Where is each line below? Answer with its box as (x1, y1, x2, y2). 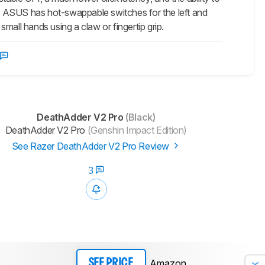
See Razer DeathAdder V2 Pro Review (11, 140, 172, 153)
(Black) (123, 111, 156, 124)
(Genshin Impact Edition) (85, 124, 188, 137)
